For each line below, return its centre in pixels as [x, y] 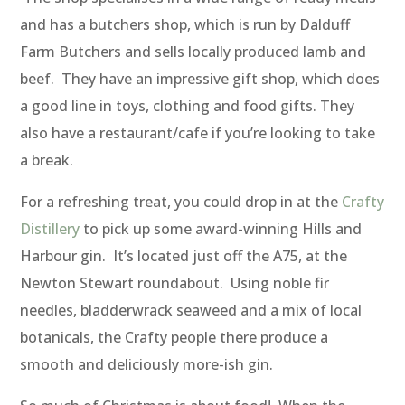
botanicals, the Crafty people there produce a [174, 338]
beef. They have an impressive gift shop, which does [200, 79]
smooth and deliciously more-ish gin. [147, 365]
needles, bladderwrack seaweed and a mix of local [191, 311]
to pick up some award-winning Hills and [221, 229]
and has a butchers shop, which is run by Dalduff [185, 25]
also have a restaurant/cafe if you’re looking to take [198, 133]
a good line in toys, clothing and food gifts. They [188, 106]
